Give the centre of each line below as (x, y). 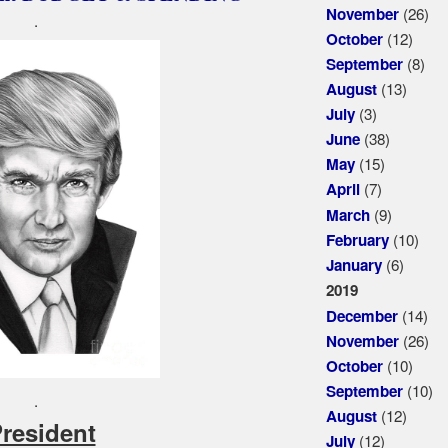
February (357, 239)
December (361, 315)
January (353, 264)
